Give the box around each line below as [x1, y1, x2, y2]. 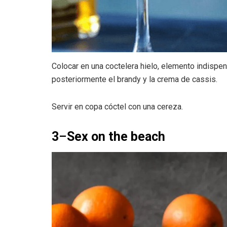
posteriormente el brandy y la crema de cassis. [52, 74, 217, 85]
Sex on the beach [67, 129, 165, 144]
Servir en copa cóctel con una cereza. [52, 102, 183, 112]
